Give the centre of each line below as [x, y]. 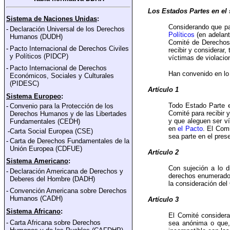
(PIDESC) [24, 83]
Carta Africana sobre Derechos [55, 223]
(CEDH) [68, 121]
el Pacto [190, 129]
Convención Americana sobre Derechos [68, 191]
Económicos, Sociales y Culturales [62, 76]
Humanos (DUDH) [36, 37]
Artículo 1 [163, 90]
